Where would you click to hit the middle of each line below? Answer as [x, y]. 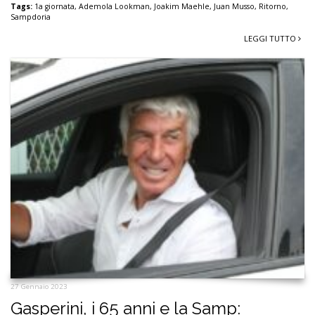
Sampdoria [31, 17]
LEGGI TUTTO [271, 38]
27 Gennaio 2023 [39, 287]
